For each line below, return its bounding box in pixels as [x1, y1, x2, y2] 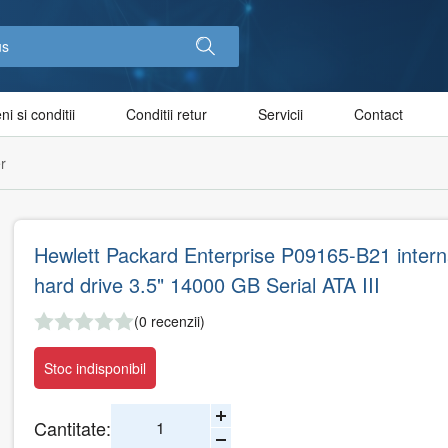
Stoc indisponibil [44, 358, 146, 379]
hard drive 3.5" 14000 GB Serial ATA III [34, 270, 380, 300]
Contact [354, 104, 403, 125]
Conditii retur [126, 104, 207, 125]
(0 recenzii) [134, 311, 205, 332]
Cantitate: [34, 414, 111, 441]
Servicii [258, 104, 303, 125]
